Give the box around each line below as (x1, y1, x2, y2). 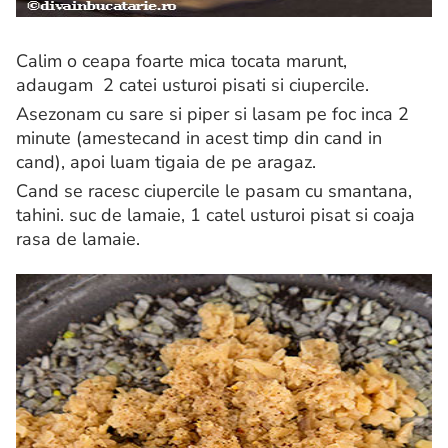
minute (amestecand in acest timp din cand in (16, 126, 382, 151)
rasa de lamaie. (16, 227, 140, 252)
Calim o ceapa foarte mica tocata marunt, (16, 49, 347, 74)
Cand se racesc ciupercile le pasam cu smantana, (16, 179, 412, 204)
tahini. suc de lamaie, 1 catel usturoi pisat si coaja (16, 203, 415, 228)
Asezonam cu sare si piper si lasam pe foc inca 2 (16, 102, 409, 127)
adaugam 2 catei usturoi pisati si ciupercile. (16, 73, 369, 98)
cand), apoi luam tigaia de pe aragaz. (16, 150, 316, 175)
